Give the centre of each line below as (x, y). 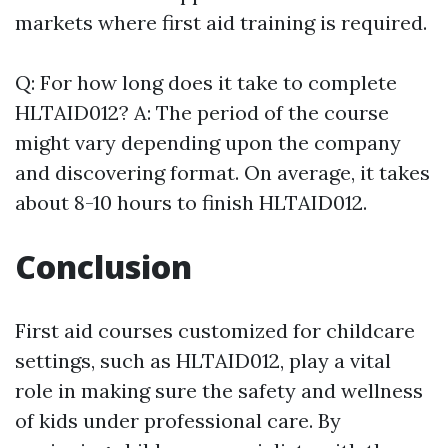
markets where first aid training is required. (221, 23)
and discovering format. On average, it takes (222, 173)
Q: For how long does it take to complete (206, 83)
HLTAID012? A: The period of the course (202, 113)
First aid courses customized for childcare (215, 331)
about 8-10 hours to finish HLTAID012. (191, 203)
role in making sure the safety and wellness (219, 391)
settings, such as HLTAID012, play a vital (203, 361)
